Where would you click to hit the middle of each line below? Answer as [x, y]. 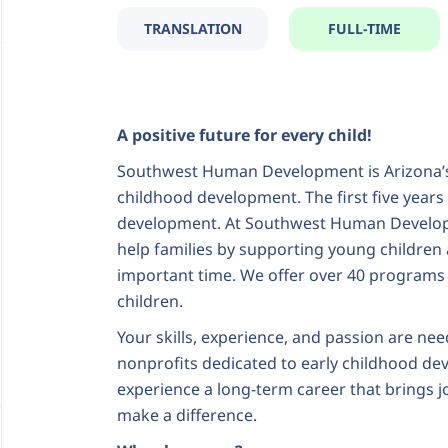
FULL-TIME [364, 28]
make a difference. [189, 415]
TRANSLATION [192, 28]
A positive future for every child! [244, 135]
